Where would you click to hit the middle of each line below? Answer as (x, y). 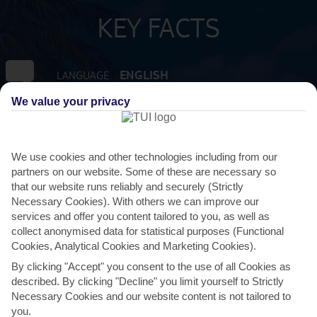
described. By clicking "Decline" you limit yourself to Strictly (148, 282)
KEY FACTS (158, 27)
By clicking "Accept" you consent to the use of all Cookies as (151, 267)
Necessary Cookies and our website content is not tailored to (151, 296)
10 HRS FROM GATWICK (218, 194)
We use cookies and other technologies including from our (144, 157)
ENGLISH (144, 75)
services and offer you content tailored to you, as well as (140, 217)
